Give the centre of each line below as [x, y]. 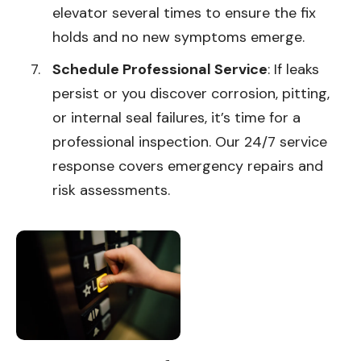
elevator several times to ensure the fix [184, 12]
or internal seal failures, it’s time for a [176, 117]
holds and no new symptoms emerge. [178, 37]
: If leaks [293, 69]
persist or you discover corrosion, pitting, [191, 93]
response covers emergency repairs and [188, 166]
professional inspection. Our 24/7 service [190, 141]
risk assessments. [111, 190]
